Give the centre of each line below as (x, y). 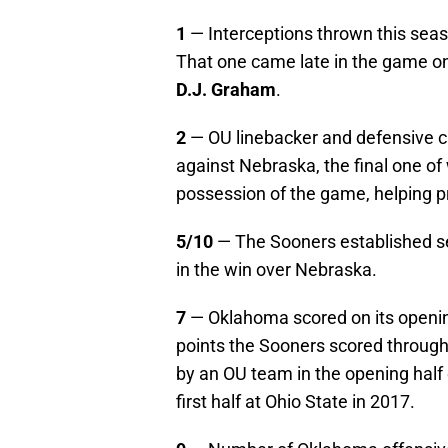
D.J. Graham (226, 90)
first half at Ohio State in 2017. (295, 402)
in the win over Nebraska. (276, 270)
